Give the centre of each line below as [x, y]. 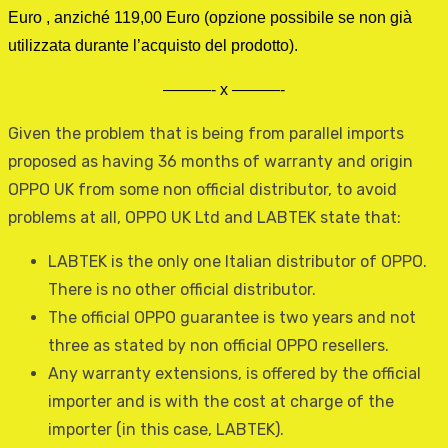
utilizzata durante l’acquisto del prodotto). [153, 46]
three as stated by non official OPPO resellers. [218, 346]
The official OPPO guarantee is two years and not [232, 318]
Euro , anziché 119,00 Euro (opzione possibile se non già [210, 18]
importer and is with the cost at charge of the [221, 402]
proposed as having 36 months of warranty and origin [210, 162]
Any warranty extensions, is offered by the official [234, 374]
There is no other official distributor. [182, 290]
